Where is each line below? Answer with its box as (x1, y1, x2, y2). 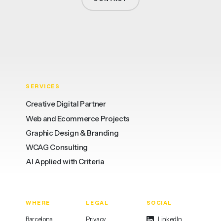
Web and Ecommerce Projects (26, 114, 130, 123)
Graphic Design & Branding (26, 128, 119, 138)
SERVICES (26, 83, 60, 90)
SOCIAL (146, 199, 173, 206)
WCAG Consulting (26, 143, 88, 152)
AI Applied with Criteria (26, 157, 105, 167)
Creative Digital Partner (26, 100, 106, 109)
